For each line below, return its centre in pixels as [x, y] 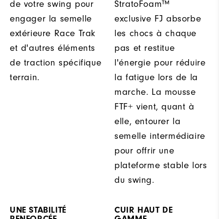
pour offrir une [144, 150]
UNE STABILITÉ [38, 210]
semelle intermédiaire [160, 136]
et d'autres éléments [53, 48]
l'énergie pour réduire [160, 62]
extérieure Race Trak [53, 33]
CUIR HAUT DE [144, 210]
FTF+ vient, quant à [154, 106]
